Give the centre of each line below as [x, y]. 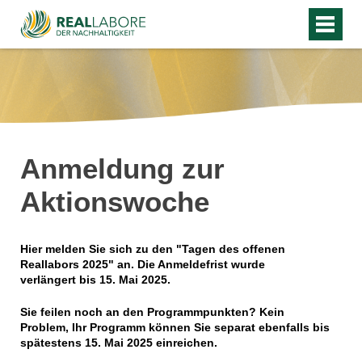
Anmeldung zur [122, 168]
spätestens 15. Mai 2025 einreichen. [118, 343]
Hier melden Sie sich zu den [98, 249]
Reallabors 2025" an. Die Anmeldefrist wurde [142, 265]
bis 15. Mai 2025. [124, 280]
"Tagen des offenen [230, 249]
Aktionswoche [114, 201]
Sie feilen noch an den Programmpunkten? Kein [152, 312]
